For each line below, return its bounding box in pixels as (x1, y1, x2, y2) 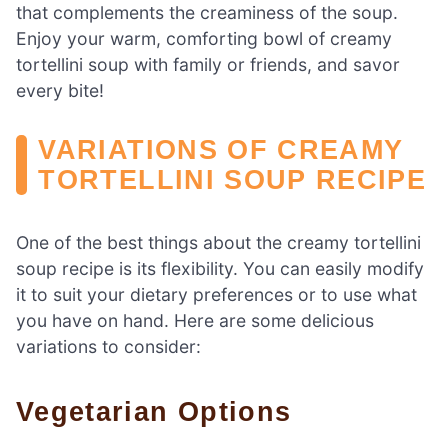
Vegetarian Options (34, 395, 292, 427)
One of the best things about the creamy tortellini (16, 231, 421, 253)
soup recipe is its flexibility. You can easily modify (16, 257, 424, 279)
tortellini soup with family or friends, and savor (16, 53, 400, 75)
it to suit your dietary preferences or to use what (16, 283, 417, 305)
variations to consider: (16, 335, 201, 357)
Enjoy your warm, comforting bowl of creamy (16, 27, 392, 49)
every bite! (16, 79, 104, 101)
